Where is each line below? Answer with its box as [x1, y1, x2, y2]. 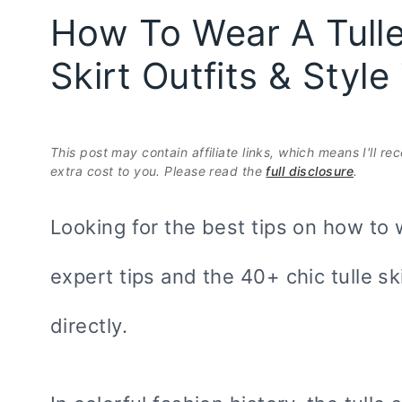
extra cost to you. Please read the [50, 162, 267, 179]
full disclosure [266, 162, 354, 179]
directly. [50, 313, 127, 337]
